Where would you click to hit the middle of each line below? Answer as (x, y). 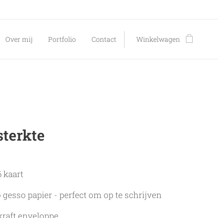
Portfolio (62, 39)
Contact (104, 39)
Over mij (19, 39)
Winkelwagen (158, 39)
